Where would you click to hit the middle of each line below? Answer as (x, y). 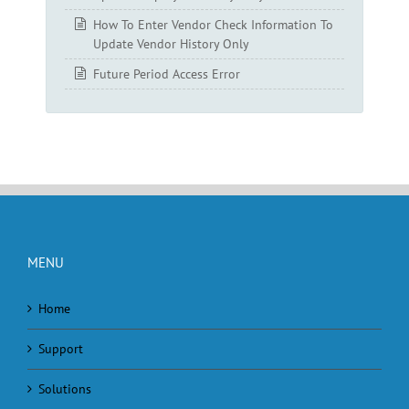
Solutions (65, 388)
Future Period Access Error (167, 73)
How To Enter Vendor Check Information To (213, 24)
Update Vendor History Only (171, 43)
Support (61, 348)
